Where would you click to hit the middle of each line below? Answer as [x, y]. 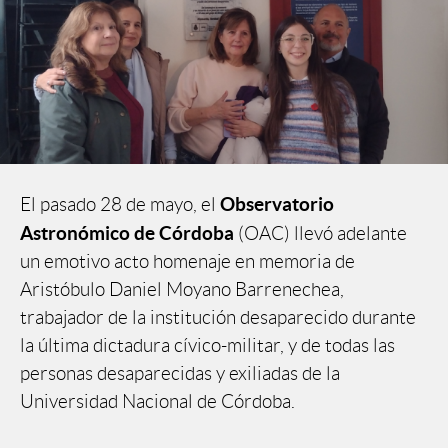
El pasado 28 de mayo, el [120, 205]
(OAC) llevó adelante [320, 234]
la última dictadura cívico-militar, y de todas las [207, 346]
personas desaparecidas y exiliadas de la [180, 374]
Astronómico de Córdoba [127, 233]
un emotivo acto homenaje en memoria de [187, 262]
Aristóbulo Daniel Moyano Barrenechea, [182, 290]
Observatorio [277, 204]
